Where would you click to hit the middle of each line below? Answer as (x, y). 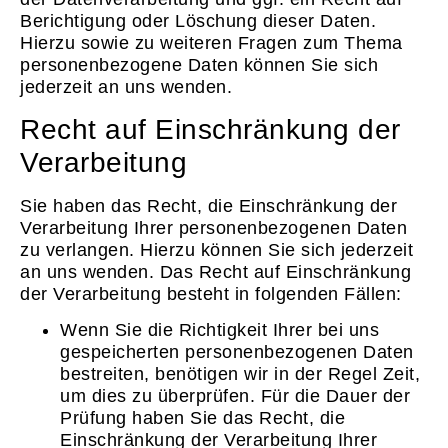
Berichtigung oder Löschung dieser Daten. (198, 21)
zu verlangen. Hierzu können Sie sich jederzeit (216, 249)
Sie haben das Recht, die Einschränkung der (208, 205)
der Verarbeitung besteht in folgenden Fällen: (211, 293)
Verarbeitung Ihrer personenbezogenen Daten (213, 227)
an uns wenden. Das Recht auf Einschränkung (215, 271)
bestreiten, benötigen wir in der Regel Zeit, (240, 373)
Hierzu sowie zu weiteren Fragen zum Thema (211, 43)
